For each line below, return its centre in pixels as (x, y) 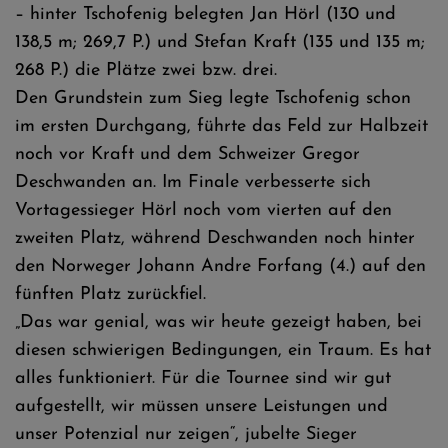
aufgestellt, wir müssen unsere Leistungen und (201, 406)
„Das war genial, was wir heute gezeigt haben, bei (218, 322)
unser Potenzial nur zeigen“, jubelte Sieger (186, 434)
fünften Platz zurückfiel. (110, 294)
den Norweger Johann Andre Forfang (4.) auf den (220, 266)
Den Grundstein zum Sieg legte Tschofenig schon (213, 98)
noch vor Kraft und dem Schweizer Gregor (187, 154)
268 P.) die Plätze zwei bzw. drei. (146, 70)
